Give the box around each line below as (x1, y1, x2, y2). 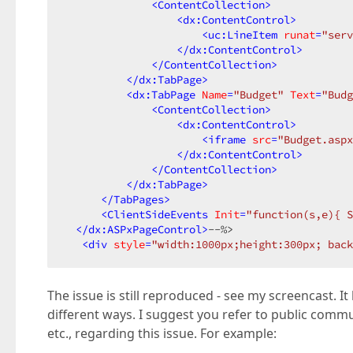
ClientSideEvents (107, 207, 208, 221)
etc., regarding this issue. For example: (47, 325, 277, 342)
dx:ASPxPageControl (88, 222, 202, 236)
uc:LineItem (208, 28, 277, 42)
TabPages (113, 192, 164, 206)
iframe (208, 132, 246, 147)
